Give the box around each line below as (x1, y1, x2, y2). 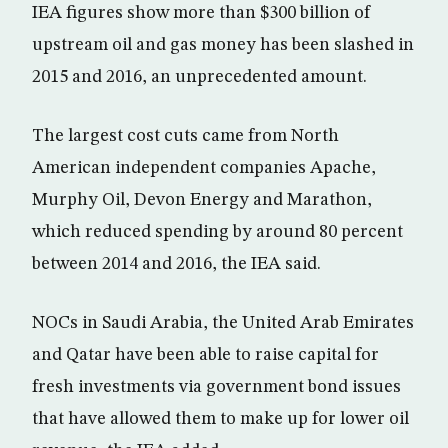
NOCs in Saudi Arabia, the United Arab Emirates (32, 314, 414, 332)
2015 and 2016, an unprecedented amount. (32, 68, 367, 86)
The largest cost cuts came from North (32, 127, 339, 145)
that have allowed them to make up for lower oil (32, 410, 409, 428)
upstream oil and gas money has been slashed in (32, 36, 414, 54)
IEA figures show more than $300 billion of (32, 4, 371, 22)
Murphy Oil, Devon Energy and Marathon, (32, 191, 372, 209)
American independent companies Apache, (32, 159, 376, 177)
